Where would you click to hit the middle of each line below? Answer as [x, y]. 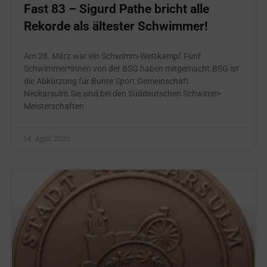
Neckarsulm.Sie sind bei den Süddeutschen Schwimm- [123, 94]
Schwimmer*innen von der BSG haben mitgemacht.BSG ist [131, 69]
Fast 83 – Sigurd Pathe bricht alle [117, 9]
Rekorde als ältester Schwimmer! [116, 26]
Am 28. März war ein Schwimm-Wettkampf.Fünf [112, 56]
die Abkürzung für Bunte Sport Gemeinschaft [106, 81]
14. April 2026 [47, 138]
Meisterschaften [54, 106]
